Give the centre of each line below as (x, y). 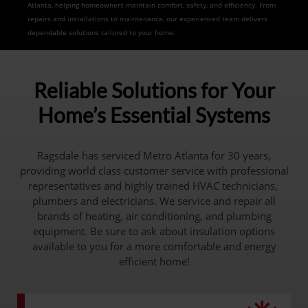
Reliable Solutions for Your (154, 90)
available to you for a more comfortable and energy (154, 246)
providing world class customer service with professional (154, 170)
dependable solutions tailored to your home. (101, 32)
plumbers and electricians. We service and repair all (154, 201)
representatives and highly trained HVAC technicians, (154, 186)
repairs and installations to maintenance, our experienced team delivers (147, 19)
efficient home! (154, 261)
